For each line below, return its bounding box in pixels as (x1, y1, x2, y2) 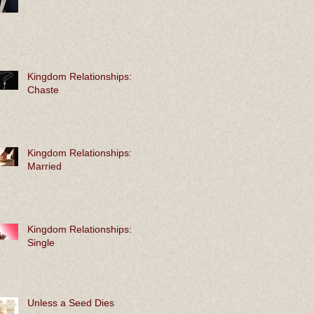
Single (27, 236, 55, 248)
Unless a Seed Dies (27, 296, 114, 308)
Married (27, 160, 62, 172)
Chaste (27, 83, 59, 95)
